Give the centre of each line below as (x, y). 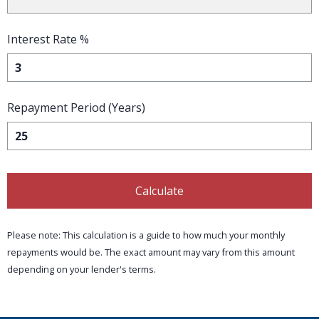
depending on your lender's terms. (82, 270)
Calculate (159, 191)
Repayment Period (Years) (76, 108)
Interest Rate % (48, 40)
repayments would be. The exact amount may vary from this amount (151, 252)
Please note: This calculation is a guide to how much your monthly (146, 235)
